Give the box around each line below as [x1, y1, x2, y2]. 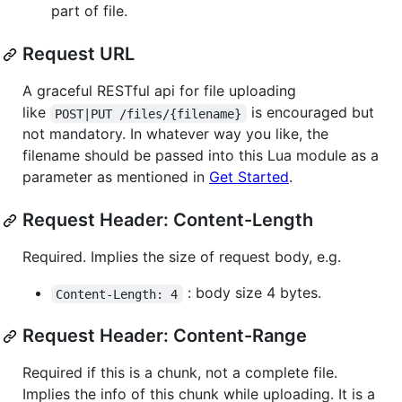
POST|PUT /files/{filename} [55, 106, 242, 121]
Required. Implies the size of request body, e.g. [22, 248, 341, 267]
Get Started [209, 168, 289, 187]
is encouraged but [246, 103, 379, 122]
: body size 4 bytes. [182, 284, 321, 302]
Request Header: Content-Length [22, 209, 313, 232]
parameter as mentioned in [22, 168, 209, 187]
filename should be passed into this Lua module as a [22, 146, 379, 165]
